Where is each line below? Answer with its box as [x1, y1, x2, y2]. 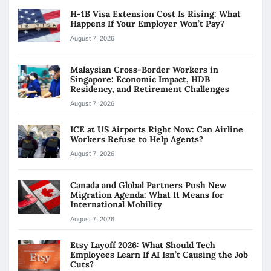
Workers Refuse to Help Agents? [70, 133, 206, 145]
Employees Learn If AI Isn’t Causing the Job [70, 249, 248, 260]
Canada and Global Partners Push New [70, 179, 226, 191]
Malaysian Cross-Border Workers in [70, 64, 218, 75]
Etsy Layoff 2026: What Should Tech [70, 239, 215, 250]
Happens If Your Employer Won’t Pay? [70, 18, 227, 29]
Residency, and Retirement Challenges [70, 83, 229, 94]
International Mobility [70, 198, 162, 210]
